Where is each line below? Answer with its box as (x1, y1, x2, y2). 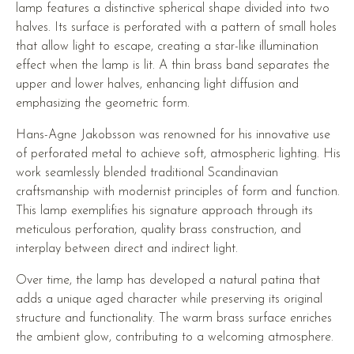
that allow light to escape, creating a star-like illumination (16, 40, 319, 54)
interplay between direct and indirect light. (16, 243, 239, 256)
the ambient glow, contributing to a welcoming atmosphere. (16, 331, 334, 345)
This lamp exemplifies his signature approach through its (16, 205, 314, 218)
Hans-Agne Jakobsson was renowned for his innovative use (16, 129, 331, 142)
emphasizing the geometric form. (16, 97, 190, 111)
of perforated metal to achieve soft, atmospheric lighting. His (16, 148, 341, 161)
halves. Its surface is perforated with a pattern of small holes (16, 21, 337, 35)
